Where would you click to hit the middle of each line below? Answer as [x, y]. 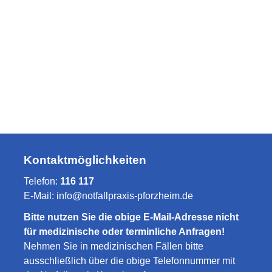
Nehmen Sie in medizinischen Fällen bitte [114, 246]
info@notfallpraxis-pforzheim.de [125, 196]
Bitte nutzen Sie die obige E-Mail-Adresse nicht [131, 217]
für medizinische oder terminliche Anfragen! [124, 232]
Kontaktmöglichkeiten [85, 160]
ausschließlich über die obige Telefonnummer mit [129, 261]
